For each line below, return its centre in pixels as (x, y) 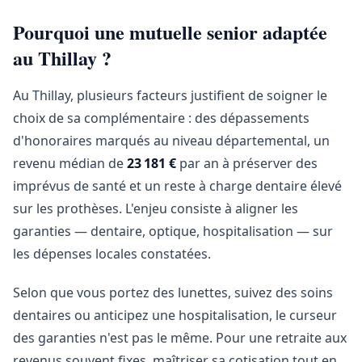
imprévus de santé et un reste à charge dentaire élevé (177, 186)
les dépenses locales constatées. (112, 254)
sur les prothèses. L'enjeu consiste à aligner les (156, 208)
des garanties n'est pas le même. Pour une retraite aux (180, 338)
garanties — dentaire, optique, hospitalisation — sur (173, 231)
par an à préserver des (247, 163)
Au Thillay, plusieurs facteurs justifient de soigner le (170, 95)
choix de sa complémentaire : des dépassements (161, 118)
